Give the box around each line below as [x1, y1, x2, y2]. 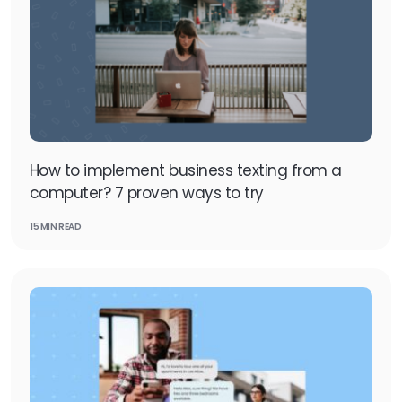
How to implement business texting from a [30, 160, 342, 181]
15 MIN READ [30, 220, 82, 233]
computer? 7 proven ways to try [30, 182, 268, 204]
